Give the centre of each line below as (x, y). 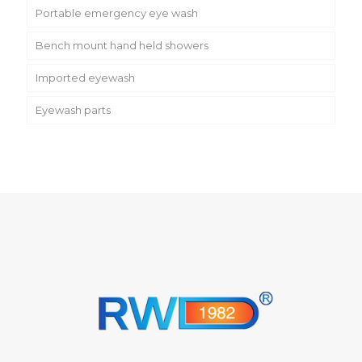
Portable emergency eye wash (117, 13)
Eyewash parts (73, 110)
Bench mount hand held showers (122, 46)
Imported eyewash (85, 78)
